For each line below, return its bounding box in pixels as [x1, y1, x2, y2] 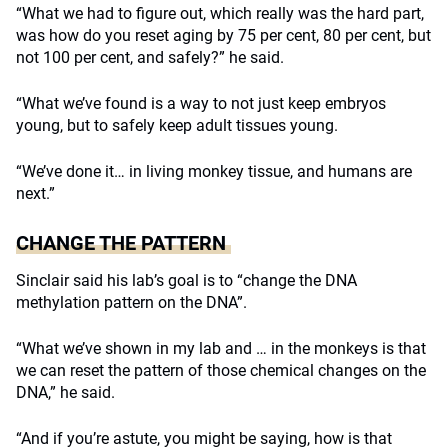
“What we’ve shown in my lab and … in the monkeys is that [16, 339, 426, 358]
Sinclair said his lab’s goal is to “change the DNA [16, 271, 357, 290]
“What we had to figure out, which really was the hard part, [16, 4, 424, 23]
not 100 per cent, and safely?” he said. [16, 48, 284, 67]
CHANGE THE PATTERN [16, 231, 226, 255]
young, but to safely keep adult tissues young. [16, 116, 342, 135]
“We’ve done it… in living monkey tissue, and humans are [16, 162, 412, 181]
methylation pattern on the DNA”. [16, 293, 247, 312]
